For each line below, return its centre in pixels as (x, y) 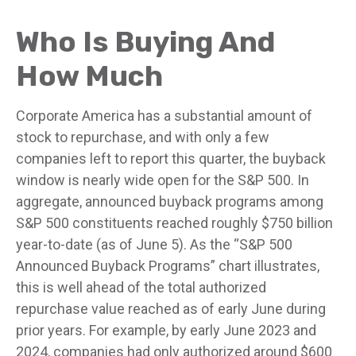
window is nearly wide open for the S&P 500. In (163, 180)
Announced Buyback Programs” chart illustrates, (168, 266)
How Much (89, 76)
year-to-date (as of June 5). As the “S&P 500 (154, 244)
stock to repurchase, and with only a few (143, 137)
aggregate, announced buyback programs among (170, 201)
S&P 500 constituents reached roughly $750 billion (174, 223)
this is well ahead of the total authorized (141, 287)
